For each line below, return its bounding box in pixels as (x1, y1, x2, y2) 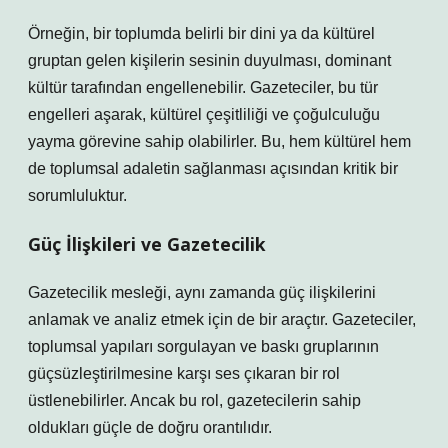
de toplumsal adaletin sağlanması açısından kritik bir (28, 160, 398, 177)
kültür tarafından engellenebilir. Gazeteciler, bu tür (28, 79, 378, 96)
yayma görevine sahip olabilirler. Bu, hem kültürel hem (28, 133, 411, 150)
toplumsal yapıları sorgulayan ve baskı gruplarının (28, 338, 379, 355)
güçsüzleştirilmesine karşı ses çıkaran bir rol (28, 365, 340, 382)
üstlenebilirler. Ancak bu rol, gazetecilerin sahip (28, 392, 361, 409)
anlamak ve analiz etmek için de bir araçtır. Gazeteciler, (28, 311, 416, 328)
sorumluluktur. (28, 187, 127, 204)
